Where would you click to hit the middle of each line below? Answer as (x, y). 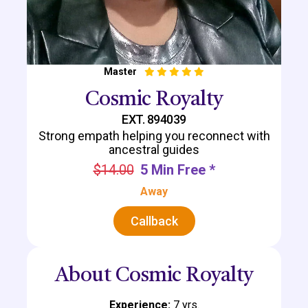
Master (120, 71)
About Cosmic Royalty (154, 275)
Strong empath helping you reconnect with (154, 135)
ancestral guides (154, 149)
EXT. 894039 (154, 119)
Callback (154, 221)
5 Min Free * (177, 169)
